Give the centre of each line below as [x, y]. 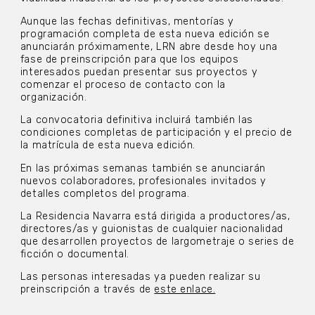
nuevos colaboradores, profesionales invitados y [143, 181]
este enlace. [185, 290]
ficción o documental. [75, 254]
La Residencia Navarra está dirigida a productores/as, [155, 216]
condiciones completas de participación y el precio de [156, 133]
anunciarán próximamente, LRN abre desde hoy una [149, 46]
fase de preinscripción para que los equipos [129, 59]
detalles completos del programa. [105, 193]
